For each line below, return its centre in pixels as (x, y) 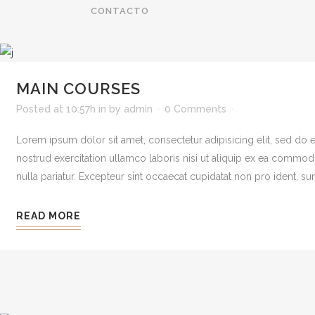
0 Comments (195, 109)
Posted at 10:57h (56, 109)
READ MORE (49, 216)
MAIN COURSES (78, 89)
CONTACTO (120, 11)
